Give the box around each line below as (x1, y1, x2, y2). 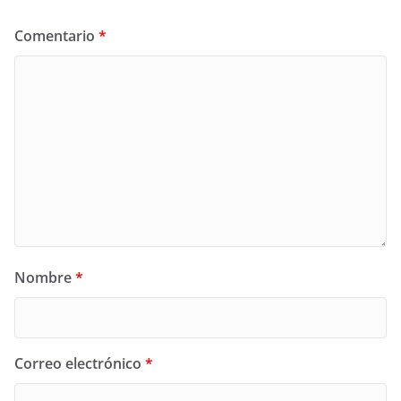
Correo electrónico (14, 353, 145, 373)
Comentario (14, 25, 98, 46)
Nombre (14, 267, 75, 287)
